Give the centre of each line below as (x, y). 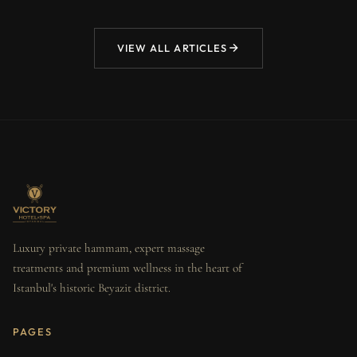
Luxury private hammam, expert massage (109, 247)
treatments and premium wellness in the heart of (127, 267)
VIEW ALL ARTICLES (172, 47)
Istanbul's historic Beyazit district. (92, 287)
